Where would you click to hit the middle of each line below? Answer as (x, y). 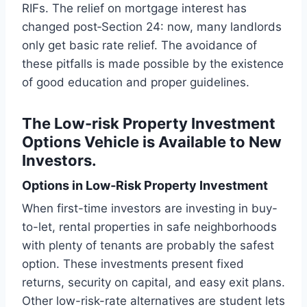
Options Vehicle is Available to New (152, 142)
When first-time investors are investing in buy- (150, 209)
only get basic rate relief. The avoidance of (139, 46)
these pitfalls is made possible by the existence (153, 64)
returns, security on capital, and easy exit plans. (153, 283)
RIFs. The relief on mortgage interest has (134, 9)
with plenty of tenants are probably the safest (148, 246)
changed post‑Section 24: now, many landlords (152, 27)
